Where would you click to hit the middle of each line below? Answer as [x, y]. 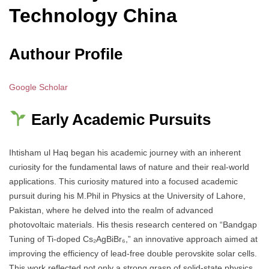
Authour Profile [66, 54]
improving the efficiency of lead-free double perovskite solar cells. [133, 253]
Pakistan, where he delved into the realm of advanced [111, 210]
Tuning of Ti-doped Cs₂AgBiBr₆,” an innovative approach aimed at [133, 239]
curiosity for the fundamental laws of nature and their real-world [129, 167]
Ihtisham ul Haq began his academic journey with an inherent [125, 152]
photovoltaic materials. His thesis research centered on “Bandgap [133, 224]
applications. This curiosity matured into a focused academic [123, 181]
